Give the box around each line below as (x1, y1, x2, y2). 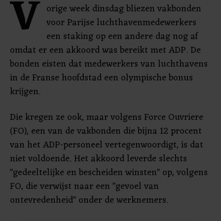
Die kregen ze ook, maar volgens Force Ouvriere (10, 110, 203, 125)
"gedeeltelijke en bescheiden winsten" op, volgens (10, 165, 208, 181)
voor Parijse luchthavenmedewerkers (46, 15, 196, 31)
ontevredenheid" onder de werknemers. (10, 192, 168, 208)
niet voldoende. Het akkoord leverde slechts (10, 151, 187, 167)
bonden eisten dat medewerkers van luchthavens (10, 56, 208, 72)
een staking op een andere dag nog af (46, 29, 198, 44)
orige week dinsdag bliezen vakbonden (46, 1, 201, 17)
